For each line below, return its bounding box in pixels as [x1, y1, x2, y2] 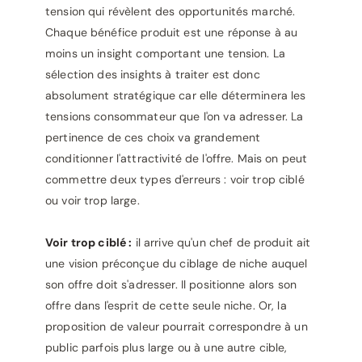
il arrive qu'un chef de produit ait [132, 235, 311, 250]
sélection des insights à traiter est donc [45, 67, 260, 82]
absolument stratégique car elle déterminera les [45, 88, 306, 103]
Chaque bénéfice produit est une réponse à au [45, 25, 298, 40]
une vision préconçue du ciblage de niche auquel [45, 256, 308, 271]
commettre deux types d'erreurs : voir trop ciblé [45, 172, 305, 187]
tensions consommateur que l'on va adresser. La [45, 109, 304, 124]
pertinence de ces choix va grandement [45, 130, 261, 145]
